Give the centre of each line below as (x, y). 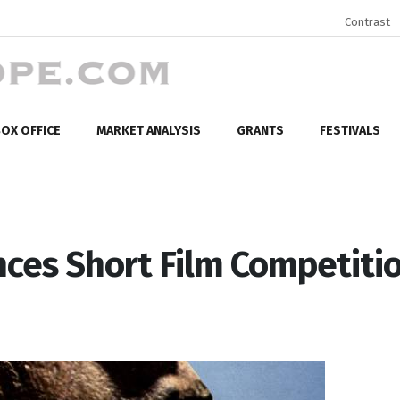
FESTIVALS (350, 130)
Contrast (367, 22)
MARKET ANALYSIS (149, 130)
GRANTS (260, 130)
